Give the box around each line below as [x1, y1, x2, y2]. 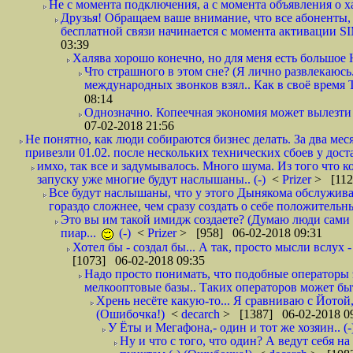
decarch [181, 307, 223, 321]
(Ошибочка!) [96, 307, 165, 321]
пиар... [61, 226, 99, 240]
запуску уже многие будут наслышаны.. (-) [37, 173, 266, 186]
